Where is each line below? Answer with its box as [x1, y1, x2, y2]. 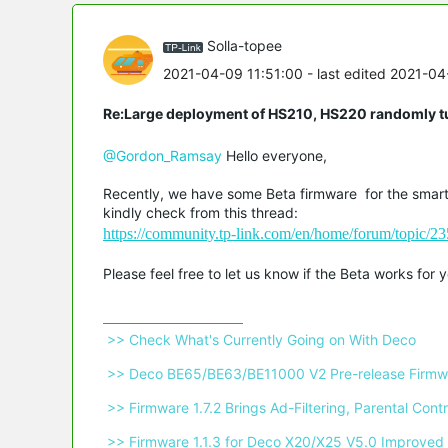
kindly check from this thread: [103, 203, 298, 221]
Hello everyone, [222, 146, 331, 164]
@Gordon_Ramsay [103, 146, 222, 164]
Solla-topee [207, 37, 282, 55]
